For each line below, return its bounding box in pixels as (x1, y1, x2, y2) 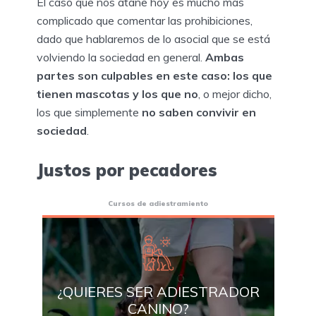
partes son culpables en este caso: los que (37, 68, 272, 83)
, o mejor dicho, (198, 87, 272, 101)
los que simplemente (37, 105, 142, 119)
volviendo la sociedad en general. (37, 50, 205, 64)
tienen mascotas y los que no (37, 87, 198, 101)
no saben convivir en (142, 105, 256, 119)
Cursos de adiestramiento (108, 198, 208, 207)
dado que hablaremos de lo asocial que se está (37, 32, 270, 46)
